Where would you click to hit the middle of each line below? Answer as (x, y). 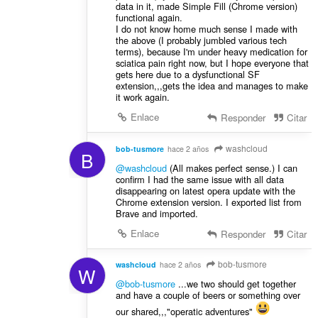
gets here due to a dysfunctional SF (187, 74)
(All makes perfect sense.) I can (232, 168)
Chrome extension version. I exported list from (208, 202)
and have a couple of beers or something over (208, 295)
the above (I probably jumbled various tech (201, 40)
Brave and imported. (157, 213)
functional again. (149, 17)
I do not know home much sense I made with (206, 28)
